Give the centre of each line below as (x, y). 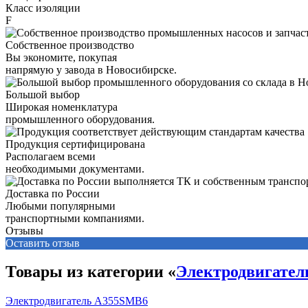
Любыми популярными (60, 206)
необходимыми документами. (75, 168)
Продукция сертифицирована (75, 144)
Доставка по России (53, 193)
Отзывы (24, 230)
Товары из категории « (91, 272)
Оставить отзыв (43, 243)
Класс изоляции (43, 8)
